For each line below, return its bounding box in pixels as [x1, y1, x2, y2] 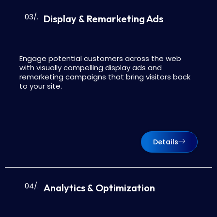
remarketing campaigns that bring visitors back [19, 71, 190, 82]
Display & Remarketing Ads [44, 12, 163, 25]
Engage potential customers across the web [19, 53, 181, 63]
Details [153, 137, 178, 147]
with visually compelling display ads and [19, 62, 162, 73]
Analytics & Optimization [44, 181, 155, 194]
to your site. [19, 80, 62, 91]
